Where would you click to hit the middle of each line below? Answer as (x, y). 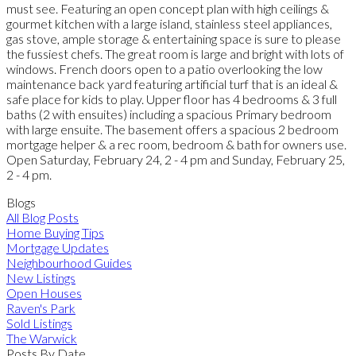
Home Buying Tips (55, 232)
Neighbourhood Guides (69, 262)
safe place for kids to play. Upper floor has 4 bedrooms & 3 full (172, 99)
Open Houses (44, 292)
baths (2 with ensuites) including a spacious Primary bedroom (169, 114)
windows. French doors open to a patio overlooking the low (164, 68)
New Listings (41, 277)
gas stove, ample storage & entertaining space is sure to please (174, 38)
